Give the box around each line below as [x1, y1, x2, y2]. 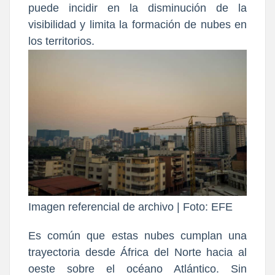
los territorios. [28, 35, 95, 48]
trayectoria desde [28, 246, 115, 258]
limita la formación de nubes [89, 18, 231, 31]
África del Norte [120, 246, 201, 258]
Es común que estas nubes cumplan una [28, 229, 247, 242]
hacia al [206, 246, 247, 258]
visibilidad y [28, 18, 86, 31]
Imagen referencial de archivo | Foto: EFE [28, 200, 233, 213]
